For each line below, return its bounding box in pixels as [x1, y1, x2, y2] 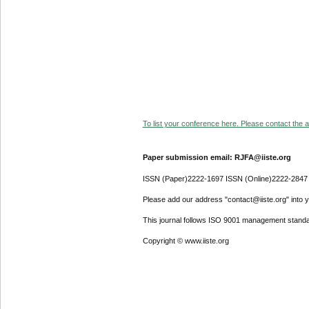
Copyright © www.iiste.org [142, 237, 229, 246]
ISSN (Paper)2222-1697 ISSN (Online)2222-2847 [142, 174, 308, 183]
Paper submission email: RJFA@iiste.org [142, 153, 291, 162]
